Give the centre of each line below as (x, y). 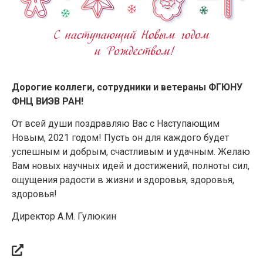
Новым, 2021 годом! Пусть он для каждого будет (120, 137)
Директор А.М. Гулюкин (64, 217)
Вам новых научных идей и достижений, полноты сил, (131, 166)
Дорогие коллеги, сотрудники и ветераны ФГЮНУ (127, 87)
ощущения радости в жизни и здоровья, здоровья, (123, 180)
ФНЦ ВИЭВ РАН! (48, 101)
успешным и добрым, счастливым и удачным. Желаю (131, 151)
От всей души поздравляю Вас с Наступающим (116, 123)
